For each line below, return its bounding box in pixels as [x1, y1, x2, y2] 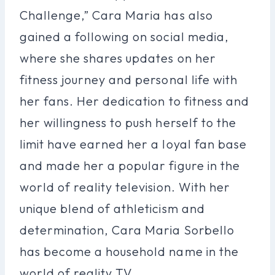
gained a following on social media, [20, 28, 229, 44]
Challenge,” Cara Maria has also [20, 7, 213, 23]
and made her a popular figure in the [20, 157, 240, 173]
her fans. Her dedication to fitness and [20, 93, 249, 109]
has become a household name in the [20, 243, 239, 259]
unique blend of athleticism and [20, 200, 205, 216]
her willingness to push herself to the [20, 114, 236, 130]
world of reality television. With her [20, 179, 230, 195]
